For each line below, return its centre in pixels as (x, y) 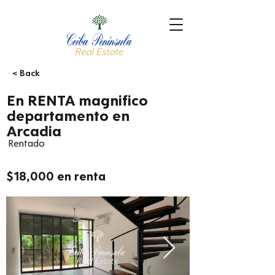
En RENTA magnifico (77, 99)
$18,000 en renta (56, 176)
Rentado (26, 143)
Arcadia (34, 130)
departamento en (68, 115)
